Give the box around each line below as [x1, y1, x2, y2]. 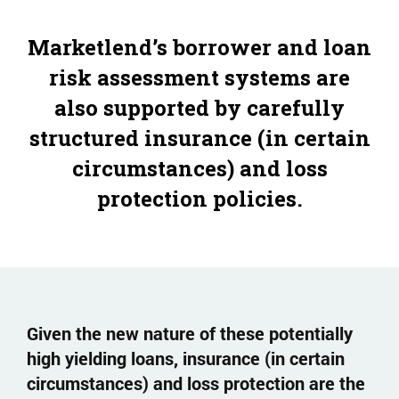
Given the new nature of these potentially [27, 322, 353, 345]
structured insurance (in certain [28, 124, 370, 152]
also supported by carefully [54, 94, 345, 122]
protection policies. [96, 184, 303, 213]
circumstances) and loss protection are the [27, 371, 365, 395]
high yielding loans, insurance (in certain [27, 346, 345, 370]
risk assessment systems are [49, 63, 350, 92]
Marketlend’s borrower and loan [28, 33, 371, 61]
